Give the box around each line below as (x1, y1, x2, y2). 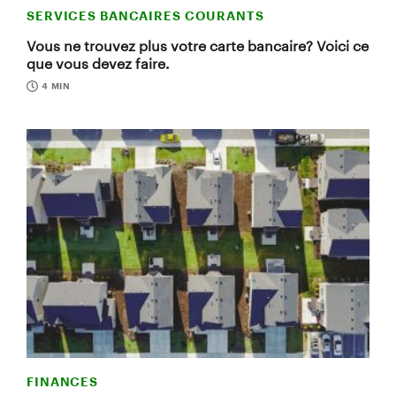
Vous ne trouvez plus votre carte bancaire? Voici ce (27, 37, 369, 55)
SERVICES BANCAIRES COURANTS (27, 8, 264, 24)
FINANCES (27, 374, 99, 390)
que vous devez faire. (27, 55, 170, 72)
